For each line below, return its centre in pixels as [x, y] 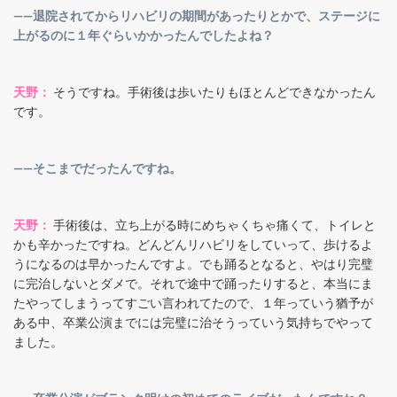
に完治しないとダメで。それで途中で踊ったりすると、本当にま [193, 284]
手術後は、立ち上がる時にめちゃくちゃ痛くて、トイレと [214, 226]
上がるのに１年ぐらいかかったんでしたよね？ [144, 36]
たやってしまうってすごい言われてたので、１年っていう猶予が [193, 304]
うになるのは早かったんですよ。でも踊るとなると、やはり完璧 [193, 265]
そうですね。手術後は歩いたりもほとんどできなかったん [214, 93]
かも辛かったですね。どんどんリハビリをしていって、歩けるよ [193, 245]
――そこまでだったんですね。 [97, 169]
